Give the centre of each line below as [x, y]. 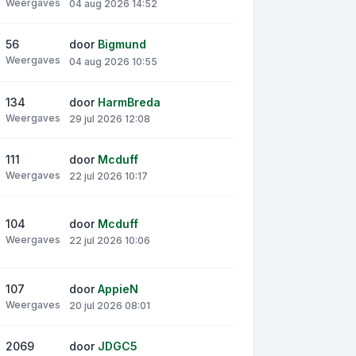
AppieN [118, 288]
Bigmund [122, 44]
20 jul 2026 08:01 [110, 306]
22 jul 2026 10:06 [110, 241]
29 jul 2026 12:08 [110, 118]
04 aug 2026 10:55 [113, 61]
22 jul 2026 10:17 [108, 176]
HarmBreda [129, 102]
